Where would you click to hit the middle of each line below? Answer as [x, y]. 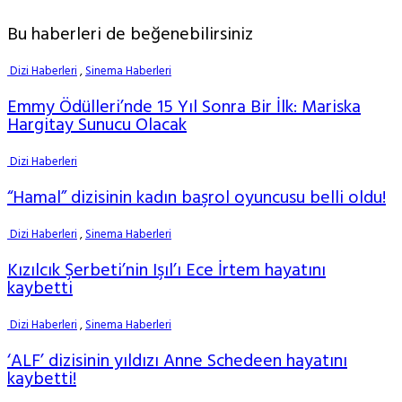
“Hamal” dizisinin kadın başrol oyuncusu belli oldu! [197, 199]
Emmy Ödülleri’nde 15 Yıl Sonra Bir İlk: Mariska [184, 108]
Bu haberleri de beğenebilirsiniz [130, 35]
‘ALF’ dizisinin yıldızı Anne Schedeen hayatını [177, 362]
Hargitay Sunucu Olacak [97, 126]
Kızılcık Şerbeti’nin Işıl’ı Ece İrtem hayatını [166, 271]
